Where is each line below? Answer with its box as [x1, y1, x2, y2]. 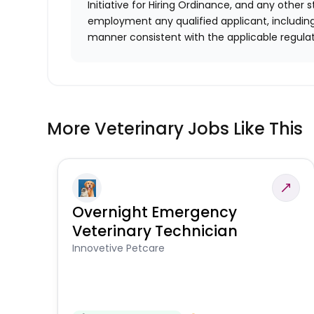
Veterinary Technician [72, 221, 238, 242]
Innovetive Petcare [72, 241, 165, 256]
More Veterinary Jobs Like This [47, 117, 303, 141]
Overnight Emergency [72, 202, 238, 223]
